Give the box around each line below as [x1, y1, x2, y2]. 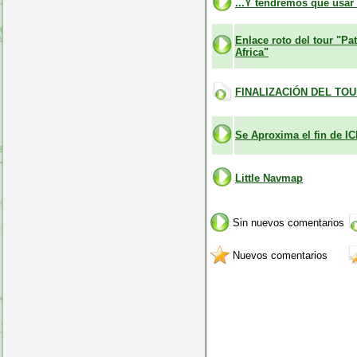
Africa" [235, 45, 269, 58]
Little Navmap [235, 171, 303, 184]
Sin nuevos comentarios [233, 217, 344, 229]
